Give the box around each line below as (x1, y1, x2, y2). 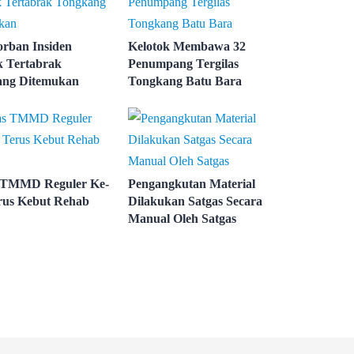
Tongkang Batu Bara (128, 74, 243, 88)
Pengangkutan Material (128, 177, 256, 191)
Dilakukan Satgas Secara (128, 194, 263, 209)
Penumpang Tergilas (128, 57, 239, 71)
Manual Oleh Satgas (128, 212, 237, 226)
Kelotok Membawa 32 (128, 40, 247, 54)
